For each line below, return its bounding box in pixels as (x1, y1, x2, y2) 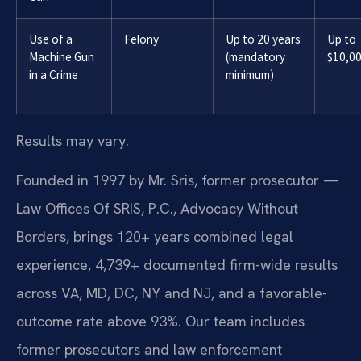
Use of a (29, 31, 73, 47)
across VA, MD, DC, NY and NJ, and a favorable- (16, 284, 327, 303)
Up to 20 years (226, 31, 301, 47)
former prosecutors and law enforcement (16, 340, 282, 359)
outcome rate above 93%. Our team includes (16, 312, 305, 331)
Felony (124, 31, 159, 47)
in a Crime (29, 66, 78, 82)
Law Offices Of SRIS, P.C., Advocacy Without (16, 199, 298, 218)
